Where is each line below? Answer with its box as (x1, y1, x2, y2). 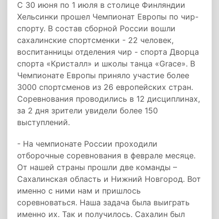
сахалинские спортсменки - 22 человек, (17, 35, 174, 45)
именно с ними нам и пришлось (17, 186, 141, 196)
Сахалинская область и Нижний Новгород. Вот (17, 174, 201, 184)
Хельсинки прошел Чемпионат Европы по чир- (17, 12, 198, 22)
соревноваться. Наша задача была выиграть (17, 197, 190, 207)
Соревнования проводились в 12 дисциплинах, (17, 94, 200, 104)
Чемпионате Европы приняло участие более (17, 70, 189, 80)
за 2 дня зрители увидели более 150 (17, 106, 158, 115)
